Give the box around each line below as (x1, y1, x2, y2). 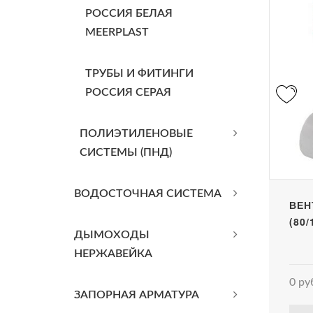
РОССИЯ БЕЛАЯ (85, 8, 173, 19)
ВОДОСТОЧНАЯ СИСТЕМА (74, 188, 221, 199)
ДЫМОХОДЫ (74, 229, 150, 240)
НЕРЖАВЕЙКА (74, 248, 152, 259)
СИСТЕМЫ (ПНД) (80, 147, 172, 158)
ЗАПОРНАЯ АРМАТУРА (74, 289, 199, 300)
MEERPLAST (85, 27, 149, 38)
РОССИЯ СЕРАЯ (85, 87, 171, 98)
